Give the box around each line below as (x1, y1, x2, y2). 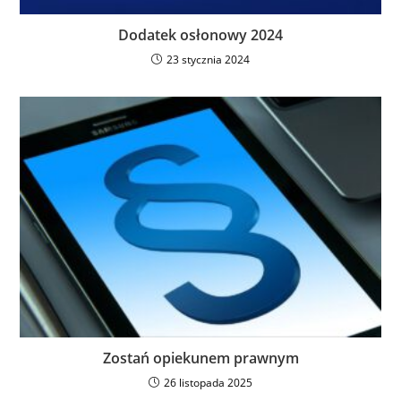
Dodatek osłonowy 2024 (118, 24, 283, 45)
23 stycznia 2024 (166, 51, 250, 67)
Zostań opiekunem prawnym (102, 347, 299, 368)
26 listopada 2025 (164, 374, 252, 390)
